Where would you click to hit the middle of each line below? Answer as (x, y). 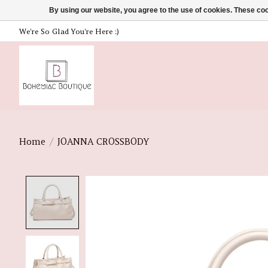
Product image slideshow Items (165, 183)
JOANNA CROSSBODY (103, 141)
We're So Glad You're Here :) (69, 31)
